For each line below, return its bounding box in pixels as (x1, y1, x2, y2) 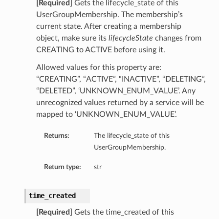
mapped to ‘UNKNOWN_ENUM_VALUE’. (36, 110, 177, 119)
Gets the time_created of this (72, 208, 174, 217)
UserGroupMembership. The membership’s (36, 11, 183, 19)
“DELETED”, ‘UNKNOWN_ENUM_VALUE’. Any (36, 87, 196, 95)
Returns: (44, 132, 69, 140)
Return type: (44, 163, 81, 171)
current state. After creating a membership (36, 22, 181, 31)
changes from (153, 34, 201, 43)
